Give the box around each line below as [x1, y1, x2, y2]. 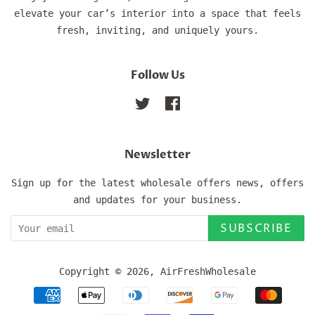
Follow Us [130, 67, 185, 84]
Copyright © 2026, [59, 266, 160, 278]
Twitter [150, 98, 190, 110]
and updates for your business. [73, 194, 242, 206]
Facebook [180, 98, 226, 110]
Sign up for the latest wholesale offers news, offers [11, 177, 304, 189]
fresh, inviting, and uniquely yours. [56, 25, 259, 37]
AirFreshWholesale [160, 266, 256, 278]
